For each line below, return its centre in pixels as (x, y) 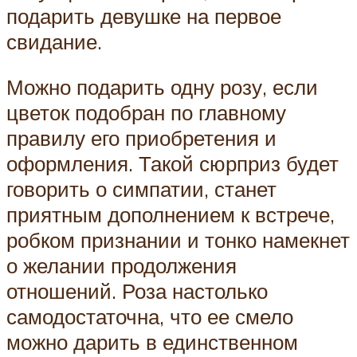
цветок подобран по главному (146, 113)
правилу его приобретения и (141, 138)
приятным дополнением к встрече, (171, 215)
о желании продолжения (122, 266)
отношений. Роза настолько (137, 291)
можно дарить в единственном (152, 342)
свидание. (54, 41)
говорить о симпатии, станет (141, 189)
